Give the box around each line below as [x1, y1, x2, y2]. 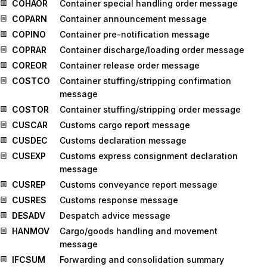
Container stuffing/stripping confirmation [60, 76, 231, 86]
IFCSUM [12, 254, 45, 265]
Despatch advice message [60, 210, 170, 221]
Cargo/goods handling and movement [60, 226, 218, 236]
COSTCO [12, 76, 50, 86]
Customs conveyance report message [60, 179, 218, 190]
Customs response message [60, 195, 178, 205]
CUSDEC [12, 135, 48, 145]
